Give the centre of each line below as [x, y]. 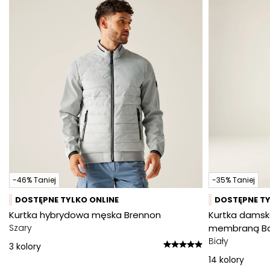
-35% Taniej [234, 180]
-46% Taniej [34, 180]
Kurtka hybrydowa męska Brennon [85, 215]
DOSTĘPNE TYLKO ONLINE [67, 200]
